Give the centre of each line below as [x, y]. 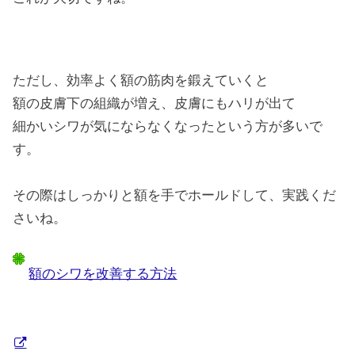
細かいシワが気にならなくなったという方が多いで [168, 127]
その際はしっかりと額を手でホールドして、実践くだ [175, 196]
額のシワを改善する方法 [103, 273]
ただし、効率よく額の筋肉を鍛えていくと [141, 81]
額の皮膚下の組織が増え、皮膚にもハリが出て [155, 104]
